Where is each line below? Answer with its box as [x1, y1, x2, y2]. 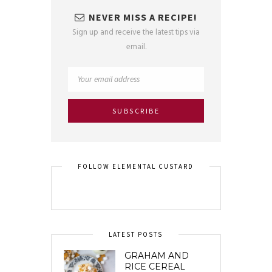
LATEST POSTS [109, 230, 163, 239]
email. [126, 41, 146, 54]
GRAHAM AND [124, 250, 189, 262]
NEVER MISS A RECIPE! [89, 11, 197, 24]
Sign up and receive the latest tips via [72, 26, 200, 39]
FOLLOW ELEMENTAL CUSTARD [78, 162, 194, 171]
